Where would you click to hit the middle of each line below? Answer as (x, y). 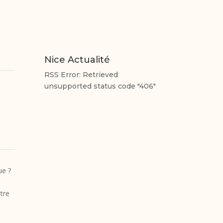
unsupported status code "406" (100, 86)
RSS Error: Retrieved (81, 74)
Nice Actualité (77, 59)
